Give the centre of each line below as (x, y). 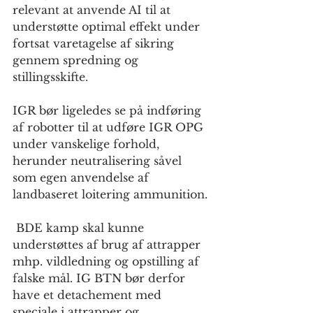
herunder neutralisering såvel (99, 161)
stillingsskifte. (50, 77)
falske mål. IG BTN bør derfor (101, 278)
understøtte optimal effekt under (108, 27)
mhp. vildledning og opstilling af (108, 262)
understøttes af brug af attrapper (108, 245)
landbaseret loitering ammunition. (112, 195)
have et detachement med (89, 295)
